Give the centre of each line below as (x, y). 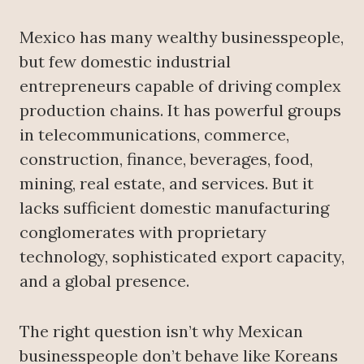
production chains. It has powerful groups (180, 110)
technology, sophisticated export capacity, (182, 257)
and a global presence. (104, 281)
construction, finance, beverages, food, (166, 159)
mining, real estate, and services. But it (167, 184)
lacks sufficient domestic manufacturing (174, 208)
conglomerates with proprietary (143, 232)
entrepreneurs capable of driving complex (180, 86)
